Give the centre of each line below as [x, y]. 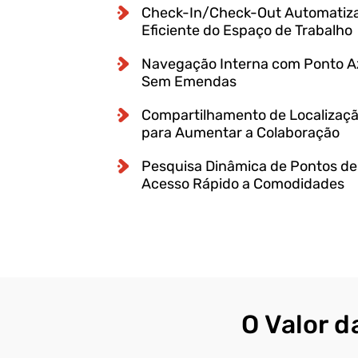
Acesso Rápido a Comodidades [243, 184]
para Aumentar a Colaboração [241, 133]
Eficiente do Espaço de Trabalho [247, 31]
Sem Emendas [189, 82]
